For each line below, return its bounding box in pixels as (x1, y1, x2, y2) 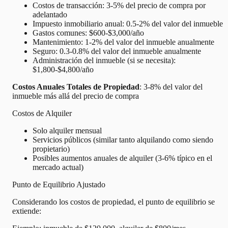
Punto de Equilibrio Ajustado (12, 180, 105, 189)
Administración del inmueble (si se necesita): (33, 55, 176, 65)
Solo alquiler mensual (33, 126, 102, 135)
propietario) (33, 144, 70, 153)
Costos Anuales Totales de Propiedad (12, 82, 139, 91)
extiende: (12, 206, 41, 215)
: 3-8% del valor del (139, 82, 203, 91)
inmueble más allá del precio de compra (12, 91, 139, 100)
